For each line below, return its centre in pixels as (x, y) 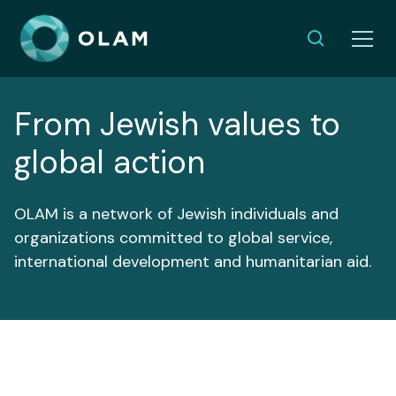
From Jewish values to (177, 125)
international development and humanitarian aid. (193, 262)
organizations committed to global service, (173, 238)
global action (110, 163)
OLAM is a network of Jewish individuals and (176, 214)
